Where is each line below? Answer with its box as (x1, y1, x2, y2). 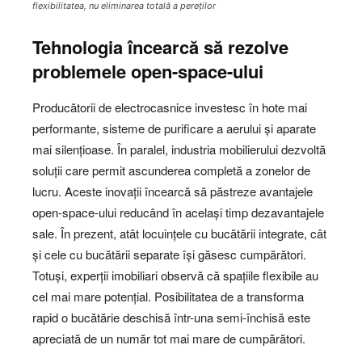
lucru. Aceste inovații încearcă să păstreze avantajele (32, 183, 313, 200)
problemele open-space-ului (32, 58, 263, 85)
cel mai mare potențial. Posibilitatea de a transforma (32, 288, 304, 305)
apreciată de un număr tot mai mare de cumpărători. (32, 330, 305, 347)
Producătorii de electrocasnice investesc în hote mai (32, 99, 307, 116)
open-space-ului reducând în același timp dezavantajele (32, 204, 324, 221)
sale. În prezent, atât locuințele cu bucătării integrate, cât (32, 225, 326, 242)
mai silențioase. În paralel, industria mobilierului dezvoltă (32, 141, 326, 158)
